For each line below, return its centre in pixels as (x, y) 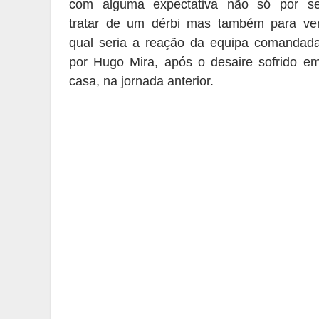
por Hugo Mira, (117, 62)
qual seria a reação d (133, 43)
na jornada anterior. (157, 81)
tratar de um (110, 23)
